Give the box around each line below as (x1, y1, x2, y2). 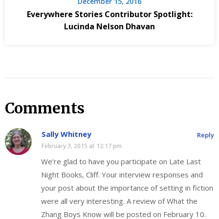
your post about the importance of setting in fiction (41, 182, 213, 193)
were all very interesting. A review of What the (41, 196, 197, 206)
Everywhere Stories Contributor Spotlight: (26, 8, 193, 20)
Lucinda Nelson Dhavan (64, 21, 155, 32)
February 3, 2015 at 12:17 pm (42, 141, 122, 150)
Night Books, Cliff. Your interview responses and (41, 169, 203, 179)
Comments (5, 98, 85, 117)
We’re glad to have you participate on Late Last (41, 156, 201, 166)
